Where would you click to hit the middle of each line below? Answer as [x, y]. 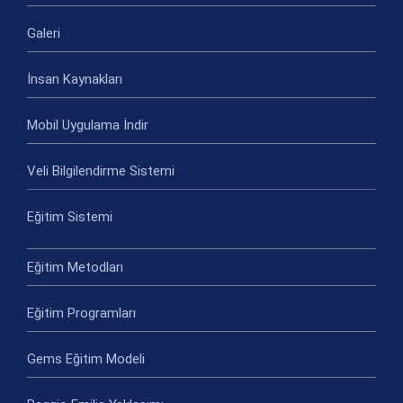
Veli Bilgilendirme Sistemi [101, 171]
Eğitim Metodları [75, 268]
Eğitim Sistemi [70, 217]
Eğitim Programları [81, 313]
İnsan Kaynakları [75, 80]
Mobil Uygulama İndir [88, 125]
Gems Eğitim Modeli [86, 359]
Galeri [44, 34]
